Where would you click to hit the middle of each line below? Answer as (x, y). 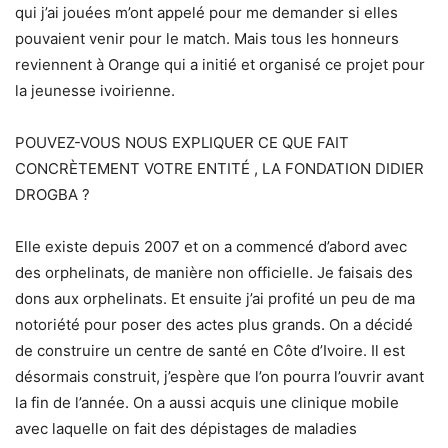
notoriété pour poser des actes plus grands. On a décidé (214, 325)
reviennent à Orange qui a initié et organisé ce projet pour (220, 65)
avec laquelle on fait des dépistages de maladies (186, 429)
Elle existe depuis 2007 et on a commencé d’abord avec (211, 247)
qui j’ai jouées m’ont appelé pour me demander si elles (206, 13)
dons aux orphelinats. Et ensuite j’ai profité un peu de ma (215, 299)
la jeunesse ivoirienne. (95, 91)
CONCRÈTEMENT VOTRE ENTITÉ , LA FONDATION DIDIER (219, 169)
